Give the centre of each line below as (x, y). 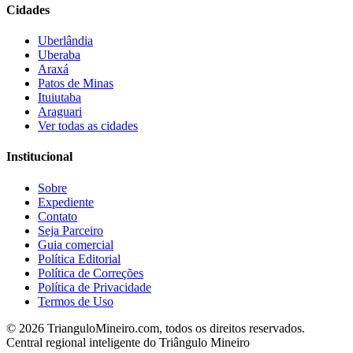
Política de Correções (91, 273)
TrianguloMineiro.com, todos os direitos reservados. (175, 328)
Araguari (60, 111)
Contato (58, 216)
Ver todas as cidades (88, 126)
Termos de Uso (76, 301)
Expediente (66, 202)
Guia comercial (76, 244)
